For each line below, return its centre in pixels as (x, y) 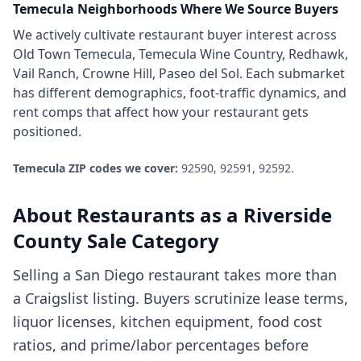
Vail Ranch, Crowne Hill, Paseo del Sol (126, 73)
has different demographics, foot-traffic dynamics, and (180, 93)
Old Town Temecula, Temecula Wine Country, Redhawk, (180, 54)
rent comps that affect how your (113, 112)
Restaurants (136, 215)
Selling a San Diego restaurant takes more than (175, 275)
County (48, 241)
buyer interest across (270, 35)
